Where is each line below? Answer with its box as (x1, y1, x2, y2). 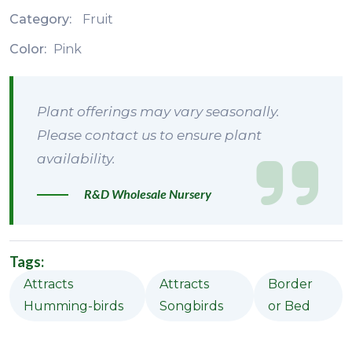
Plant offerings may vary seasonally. (37, 103, 280, 119)
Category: (9, 11, 75, 27)
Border (267, 276, 313, 291)
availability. (37, 150, 115, 167)
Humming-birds (24, 298, 123, 313)
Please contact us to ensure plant (37, 126, 262, 143)
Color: (9, 41, 49, 57)
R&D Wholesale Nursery (84, 185, 211, 201)
